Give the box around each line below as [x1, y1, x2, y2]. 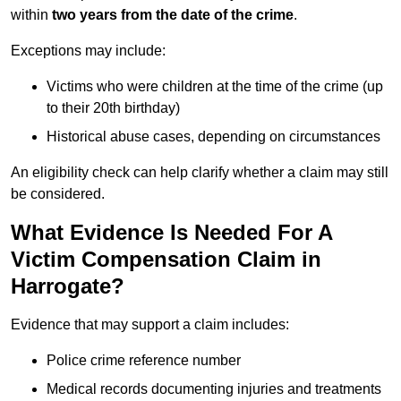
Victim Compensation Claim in [11, 247, 321, 272]
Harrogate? [11, 274, 124, 299]
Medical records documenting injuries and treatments [47, 381, 381, 397]
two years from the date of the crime [52, 7, 294, 23]
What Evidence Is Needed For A [11, 220, 332, 245]
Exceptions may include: [11, 43, 166, 59]
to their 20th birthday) [47, 100, 180, 116]
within [11, 7, 52, 23]
